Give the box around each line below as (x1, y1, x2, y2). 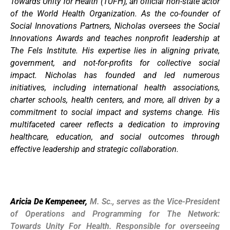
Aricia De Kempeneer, (10, 197, 88, 207)
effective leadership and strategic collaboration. (10, 144, 179, 154)
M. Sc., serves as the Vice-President (89, 197, 220, 207)
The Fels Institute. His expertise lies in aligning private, (10, 45, 220, 55)
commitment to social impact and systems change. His (10, 107, 220, 117)
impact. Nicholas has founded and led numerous (10, 70, 220, 80)
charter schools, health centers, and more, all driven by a (10, 94, 220, 105)
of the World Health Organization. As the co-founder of (10, 8, 220, 18)
